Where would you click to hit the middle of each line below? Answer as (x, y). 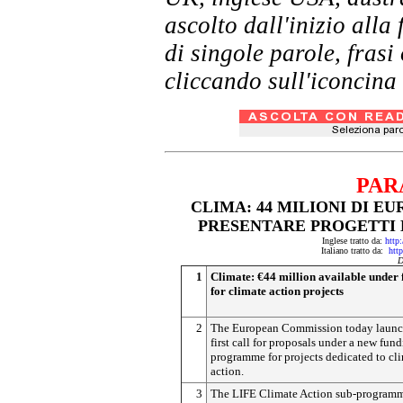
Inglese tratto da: (354, 241)
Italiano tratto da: (355, 251)
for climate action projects (277, 291)
